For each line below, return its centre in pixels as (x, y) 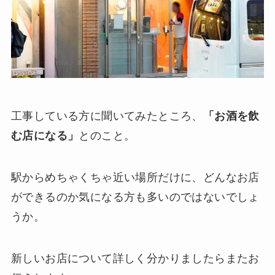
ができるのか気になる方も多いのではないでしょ (135, 197)
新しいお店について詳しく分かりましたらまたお (135, 258)
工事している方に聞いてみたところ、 (107, 116)
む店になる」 (45, 135)
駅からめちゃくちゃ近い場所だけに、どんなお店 (135, 177)
